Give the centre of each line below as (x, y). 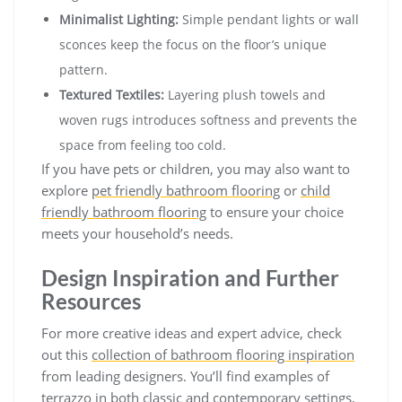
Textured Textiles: (112, 95)
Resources (91, 301)
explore (66, 191)
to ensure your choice (275, 212)
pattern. (83, 70)
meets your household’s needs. (137, 234)
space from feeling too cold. (143, 145)
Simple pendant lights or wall (269, 20)
